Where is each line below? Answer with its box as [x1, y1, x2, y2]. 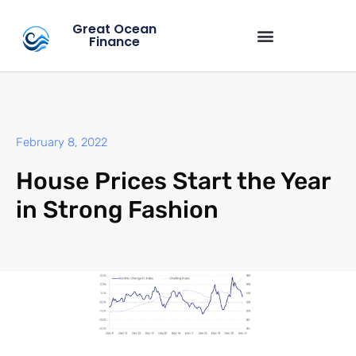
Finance [89, 33, 141, 51]
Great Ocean [72, 20, 157, 38]
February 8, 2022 [16, 135, 107, 150]
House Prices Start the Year [16, 167, 331, 196]
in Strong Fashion [16, 195, 219, 225]
